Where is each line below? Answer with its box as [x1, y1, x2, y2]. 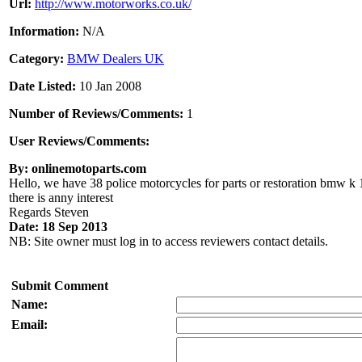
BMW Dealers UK [67, 52, 164, 66]
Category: [9, 52, 64, 66]
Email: [11, 318, 48, 332]
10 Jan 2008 [76, 79, 141, 94]
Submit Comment [11, 279, 108, 293]
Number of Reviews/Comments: [9, 107, 187, 121]
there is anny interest [9, 191, 113, 205]
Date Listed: [9, 79, 76, 94]
